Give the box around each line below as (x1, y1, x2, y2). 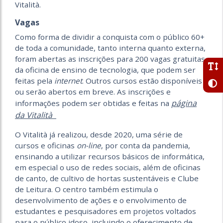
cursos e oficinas (15, 140, 77, 150)
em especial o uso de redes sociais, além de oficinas (15, 162, 201, 172)
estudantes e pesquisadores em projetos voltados (15, 206, 196, 216)
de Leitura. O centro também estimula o (15, 184, 158, 194)
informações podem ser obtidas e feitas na (15, 98, 171, 108)
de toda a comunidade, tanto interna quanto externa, (15, 42, 206, 53)
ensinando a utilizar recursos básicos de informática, (15, 151, 205, 161)
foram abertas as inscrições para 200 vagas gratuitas (15, 53, 205, 64)
